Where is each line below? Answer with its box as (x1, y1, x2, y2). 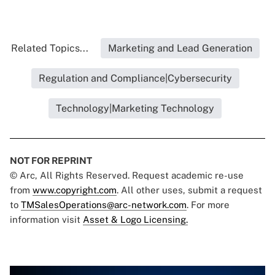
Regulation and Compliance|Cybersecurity (38, 72, 232, 85)
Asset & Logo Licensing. (83, 214, 188, 225)
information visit (10, 214, 83, 225)
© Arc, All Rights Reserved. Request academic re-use (10, 170, 244, 181)
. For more (187, 199, 230, 211)
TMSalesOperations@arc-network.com (21, 199, 187, 211)
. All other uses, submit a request (117, 185, 262, 196)
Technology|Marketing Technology (56, 103, 214, 115)
